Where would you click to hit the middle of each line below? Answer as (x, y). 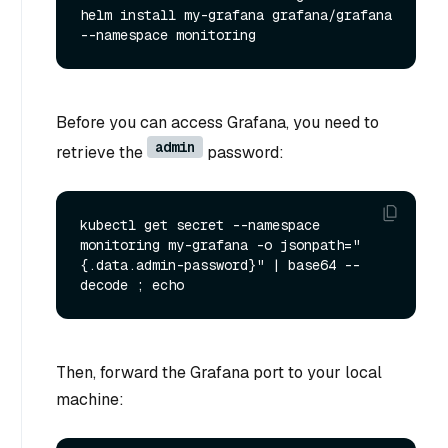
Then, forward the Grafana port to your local (219, 373)
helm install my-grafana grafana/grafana (236, 14)
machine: (90, 400)
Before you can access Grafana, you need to (217, 122)
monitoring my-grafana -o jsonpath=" (220, 245)
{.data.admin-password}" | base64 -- (220, 265)
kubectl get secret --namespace (200, 225)
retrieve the (101, 152)
